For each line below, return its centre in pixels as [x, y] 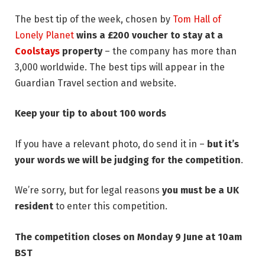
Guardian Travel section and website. [96, 83]
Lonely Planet [44, 35]
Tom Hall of [197, 19]
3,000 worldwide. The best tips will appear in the [120, 67]
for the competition [196, 160]
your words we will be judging [82, 160]
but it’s [222, 144]
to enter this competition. [112, 206]
